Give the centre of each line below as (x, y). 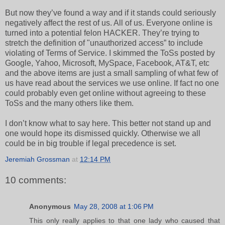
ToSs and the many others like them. (69, 103)
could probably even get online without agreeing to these (105, 93)
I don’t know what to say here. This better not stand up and (108, 124)
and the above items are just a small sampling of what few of (111, 73)
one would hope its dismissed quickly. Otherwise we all (103, 134)
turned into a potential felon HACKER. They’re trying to (102, 33)
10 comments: (36, 180)
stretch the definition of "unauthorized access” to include (104, 43)
